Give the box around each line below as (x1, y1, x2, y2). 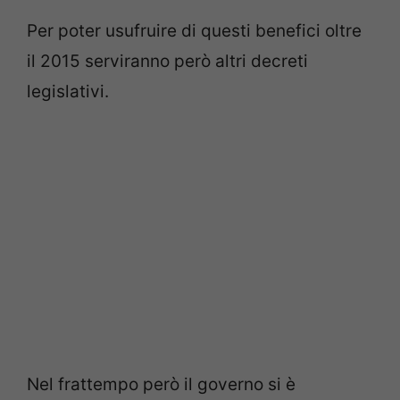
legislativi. (27, 81, 109, 103)
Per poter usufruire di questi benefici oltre (27, 21, 362, 42)
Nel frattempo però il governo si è (27, 373, 296, 395)
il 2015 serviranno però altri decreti (27, 51, 308, 72)
